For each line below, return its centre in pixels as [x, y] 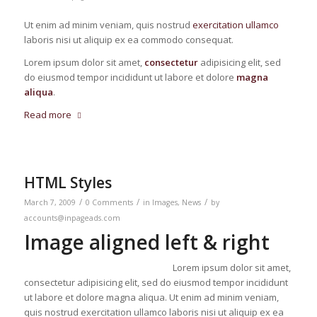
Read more [47, 114]
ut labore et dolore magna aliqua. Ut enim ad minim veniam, [151, 297]
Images [165, 202]
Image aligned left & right [146, 242]
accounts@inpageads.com [72, 218]
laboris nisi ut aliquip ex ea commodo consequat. [128, 39]
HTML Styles [68, 182]
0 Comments [109, 202]
